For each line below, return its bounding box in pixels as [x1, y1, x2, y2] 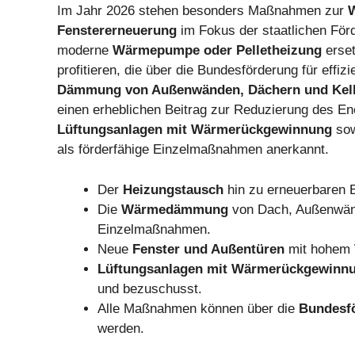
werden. [97, 320, 144, 336]
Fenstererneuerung [57, 23, 177, 39]
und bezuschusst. [97, 281, 202, 296]
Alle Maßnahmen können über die [97, 300, 299, 316]
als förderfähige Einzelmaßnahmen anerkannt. [57, 142, 329, 158]
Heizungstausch [123, 181, 223, 197]
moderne [57, 43, 113, 59]
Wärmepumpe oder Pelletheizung [113, 43, 322, 59]
